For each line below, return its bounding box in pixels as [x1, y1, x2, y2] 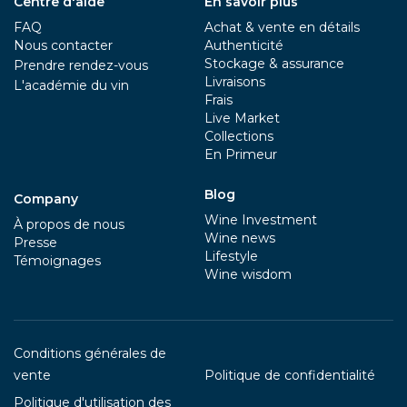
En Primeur [204, 146, 277, 163]
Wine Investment [204, 212, 317, 228]
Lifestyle [204, 248, 258, 264]
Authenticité [204, 37, 283, 54]
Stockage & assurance [204, 55, 344, 72]
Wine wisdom [204, 266, 292, 283]
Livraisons [204, 74, 265, 90]
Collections [204, 128, 273, 144]
